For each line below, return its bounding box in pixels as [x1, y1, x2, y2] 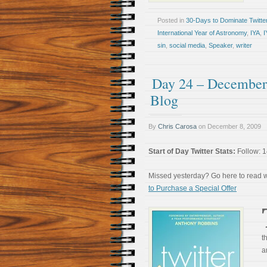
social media [169, 42, 205, 49]
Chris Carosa [158, 123, 197, 130]
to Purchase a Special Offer [148, 184, 237, 193]
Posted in [157, 17, 186, 24]
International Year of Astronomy [157, 29, 247, 36]
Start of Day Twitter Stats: [148, 147, 235, 156]
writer [236, 42, 252, 49]
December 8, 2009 [207, 123, 261, 130]
